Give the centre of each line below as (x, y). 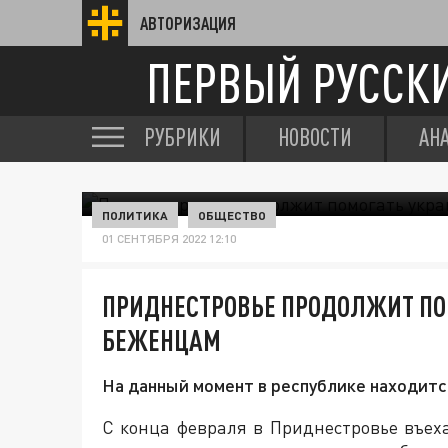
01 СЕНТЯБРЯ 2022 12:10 (169, 238)
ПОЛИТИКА (135, 215)
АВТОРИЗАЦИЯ (188, 23)
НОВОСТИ (315, 137)
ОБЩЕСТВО (232, 215)
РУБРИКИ (182, 137)
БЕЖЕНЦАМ (161, 340)
